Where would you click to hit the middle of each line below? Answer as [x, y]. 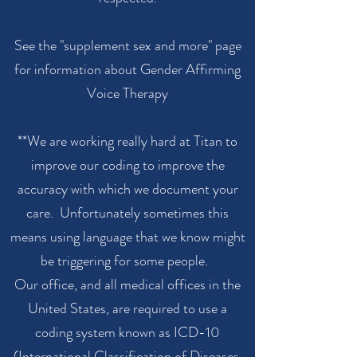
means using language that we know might [127, 237]
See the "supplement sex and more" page [127, 45]
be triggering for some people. [127, 261]
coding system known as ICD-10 [127, 332]
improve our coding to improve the [127, 165]
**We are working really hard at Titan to [127, 141]
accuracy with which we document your [127, 189]
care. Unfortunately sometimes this [127, 213]
